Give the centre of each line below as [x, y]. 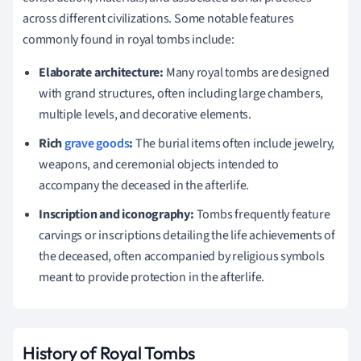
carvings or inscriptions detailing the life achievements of [187, 235]
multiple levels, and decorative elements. [145, 114]
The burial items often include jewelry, [234, 143]
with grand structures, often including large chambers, [181, 93]
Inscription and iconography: [116, 214]
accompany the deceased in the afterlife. [144, 185]
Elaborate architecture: [101, 72]
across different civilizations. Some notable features [158, 18]
